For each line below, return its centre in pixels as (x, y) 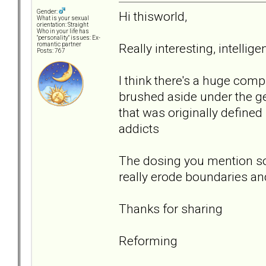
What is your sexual (63, 18)
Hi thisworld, (153, 16)
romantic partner (59, 45)
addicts (139, 128)
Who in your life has (63, 31)
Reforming (148, 240)
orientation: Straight (63, 25)
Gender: (48, 12)
